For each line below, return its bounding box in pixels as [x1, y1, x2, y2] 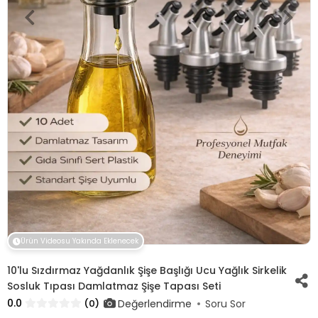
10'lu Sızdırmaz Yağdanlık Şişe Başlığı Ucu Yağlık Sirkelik [7, 263, 287, 278]
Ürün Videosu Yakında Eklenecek [21, 236, 138, 246]
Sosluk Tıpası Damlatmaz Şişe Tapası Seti [7, 279, 221, 293]
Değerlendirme [118, 296, 192, 311]
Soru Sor [205, 297, 246, 311]
